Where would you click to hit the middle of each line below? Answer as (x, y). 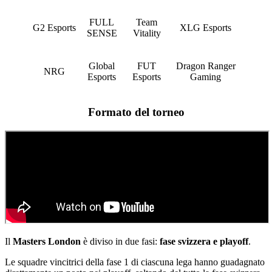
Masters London (47, 241)
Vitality (147, 33)
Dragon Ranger (206, 66)
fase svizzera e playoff (204, 241)
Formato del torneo (136, 112)
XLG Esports (206, 28)
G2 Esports (54, 28)
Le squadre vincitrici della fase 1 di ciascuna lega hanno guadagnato (135, 262)
